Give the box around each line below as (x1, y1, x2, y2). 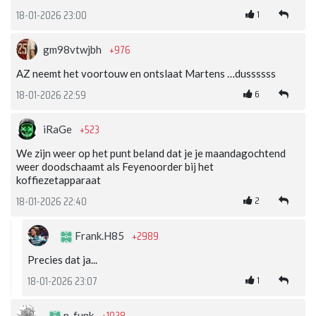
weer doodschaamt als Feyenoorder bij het (16, 160, 214, 174)
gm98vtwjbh (43, 43, 104, 56)
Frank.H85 (73, 229, 126, 243)
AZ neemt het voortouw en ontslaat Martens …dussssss (16, 67, 276, 80)
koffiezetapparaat (16, 174, 101, 187)
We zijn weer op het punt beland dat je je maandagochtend (16, 147, 286, 160)
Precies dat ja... (28, 253, 97, 267)
